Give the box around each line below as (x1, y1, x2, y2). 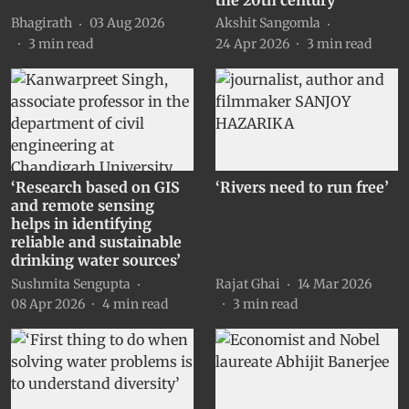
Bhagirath (11, 15, 72, 32)
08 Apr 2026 (11, 296, 85, 313)
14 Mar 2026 (298, 275, 372, 292)
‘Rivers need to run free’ (215, 178, 389, 197)
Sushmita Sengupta (11, 275, 131, 292)
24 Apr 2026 (215, 35, 289, 52)
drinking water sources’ (11, 251, 181, 270)
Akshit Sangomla (215, 15, 320, 32)
